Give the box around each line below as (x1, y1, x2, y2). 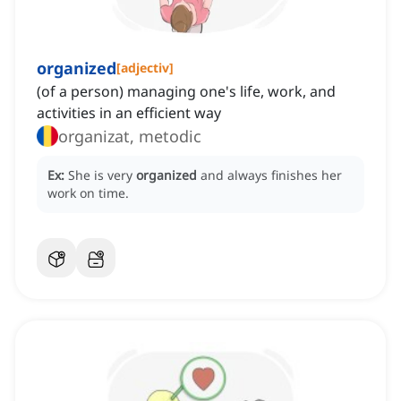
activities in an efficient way (37, 103, 221, 124)
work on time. (47, 184, 129, 202)
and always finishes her (200, 166, 342, 184)
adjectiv (121, 59, 169, 77)
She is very (68, 166, 136, 184)
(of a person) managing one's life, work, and (37, 81, 336, 102)
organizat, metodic (58, 125, 201, 148)
